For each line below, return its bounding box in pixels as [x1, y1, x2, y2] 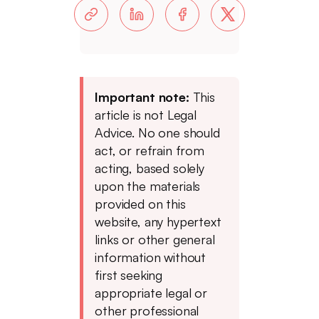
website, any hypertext [95, 214, 221, 229]
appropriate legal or [95, 285, 207, 300]
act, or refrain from [95, 142, 204, 158]
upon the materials [95, 178, 201, 194]
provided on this [95, 196, 186, 211]
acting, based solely [95, 160, 204, 176]
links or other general [95, 231, 215, 247]
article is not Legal [95, 107, 197, 122]
